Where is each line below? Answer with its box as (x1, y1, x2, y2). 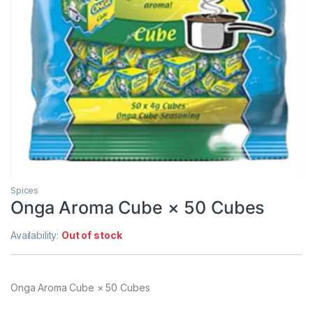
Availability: (10, 229, 62, 242)
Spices (10, 185, 39, 196)
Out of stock (61, 229, 122, 242)
